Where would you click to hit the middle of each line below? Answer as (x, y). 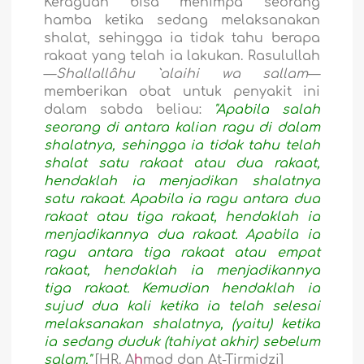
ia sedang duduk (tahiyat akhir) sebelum (182, 342)
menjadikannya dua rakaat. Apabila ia (182, 234)
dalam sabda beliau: (129, 109)
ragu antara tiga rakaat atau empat (182, 252)
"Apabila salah (267, 109)
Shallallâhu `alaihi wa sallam (182, 74)
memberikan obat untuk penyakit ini (182, 91)
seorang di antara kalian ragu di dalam (182, 127)
